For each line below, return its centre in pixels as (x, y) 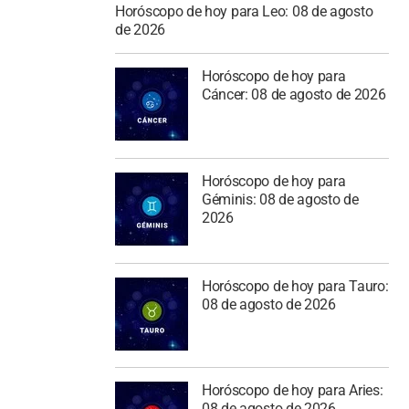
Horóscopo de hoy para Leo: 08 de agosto (244, 12)
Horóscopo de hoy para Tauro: (295, 286)
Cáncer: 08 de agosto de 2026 (294, 94)
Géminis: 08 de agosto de (280, 199)
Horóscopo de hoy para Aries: (292, 391)
